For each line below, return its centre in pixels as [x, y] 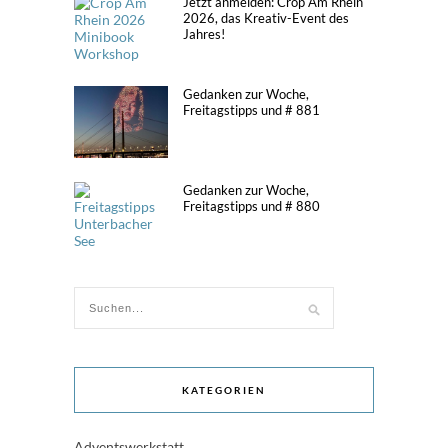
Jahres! [204, 33]
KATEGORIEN [224, 389]
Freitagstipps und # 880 [251, 205]
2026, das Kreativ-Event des [266, 17]
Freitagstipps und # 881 [251, 109]
